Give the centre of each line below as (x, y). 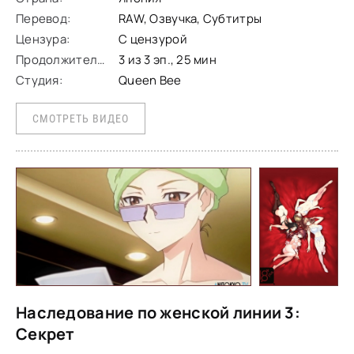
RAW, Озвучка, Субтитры (190, 19)
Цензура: (43, 39)
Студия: (39, 80)
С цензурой (153, 39)
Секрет (45, 334)
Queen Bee (150, 80)
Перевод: (43, 19)
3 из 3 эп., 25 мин (168, 60)
